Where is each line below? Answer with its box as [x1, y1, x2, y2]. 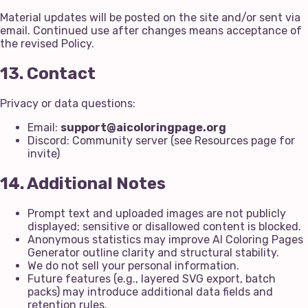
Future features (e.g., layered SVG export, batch [27, 272, 276, 285]
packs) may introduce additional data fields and [27, 285, 273, 298]
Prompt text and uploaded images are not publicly [27, 206, 286, 220]
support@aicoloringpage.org [60, 120, 226, 134]
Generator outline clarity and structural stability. [27, 245, 279, 259]
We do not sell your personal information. [27, 258, 239, 272]
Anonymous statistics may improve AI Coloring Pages [27, 232, 303, 246]
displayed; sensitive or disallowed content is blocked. [27, 219, 301, 233]
